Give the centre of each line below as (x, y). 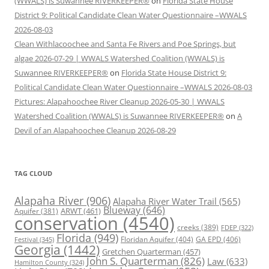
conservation (66, 223)
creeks (188, 227)
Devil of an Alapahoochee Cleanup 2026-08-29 (95, 130)
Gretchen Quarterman (142, 251)
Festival (26, 239)
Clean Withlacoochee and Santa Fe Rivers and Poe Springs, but (125, 44)
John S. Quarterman (132, 260)
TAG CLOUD (33, 173)
